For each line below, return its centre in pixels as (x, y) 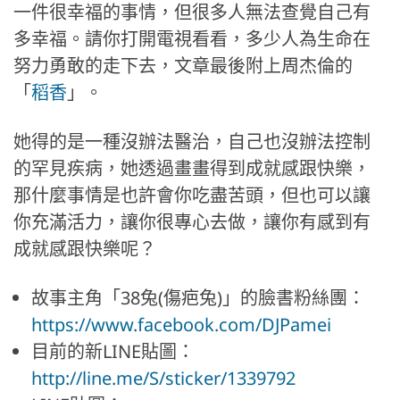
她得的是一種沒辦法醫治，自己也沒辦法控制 (192, 142)
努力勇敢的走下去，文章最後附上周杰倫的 (183, 66)
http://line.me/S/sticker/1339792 (163, 378)
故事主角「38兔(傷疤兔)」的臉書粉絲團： (198, 298)
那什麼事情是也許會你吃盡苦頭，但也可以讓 (192, 195)
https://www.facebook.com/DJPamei (181, 325)
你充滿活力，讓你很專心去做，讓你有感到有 (192, 222)
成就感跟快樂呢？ (85, 249)
